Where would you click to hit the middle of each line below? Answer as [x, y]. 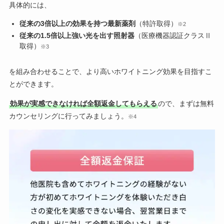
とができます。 [33, 84]
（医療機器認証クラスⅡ [173, 36]
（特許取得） [156, 23]
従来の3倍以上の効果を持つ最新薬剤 [77, 23]
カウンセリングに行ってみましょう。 [68, 116]
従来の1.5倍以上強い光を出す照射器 [77, 36]
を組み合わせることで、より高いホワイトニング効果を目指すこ [110, 72]
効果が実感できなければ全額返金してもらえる [83, 104]
